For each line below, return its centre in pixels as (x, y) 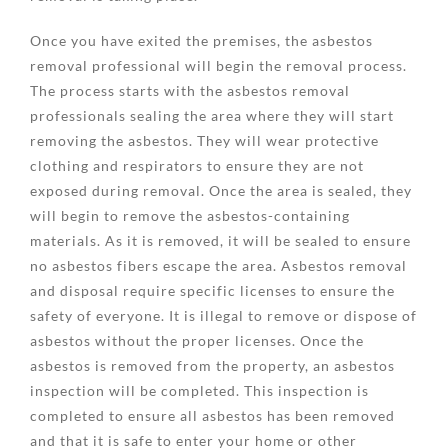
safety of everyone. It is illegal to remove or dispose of (223, 315)
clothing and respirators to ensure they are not (197, 165)
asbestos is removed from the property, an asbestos (212, 365)
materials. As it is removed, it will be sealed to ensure (220, 240)
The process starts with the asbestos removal (190, 90)
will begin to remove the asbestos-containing (190, 215)
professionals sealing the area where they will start (212, 115)
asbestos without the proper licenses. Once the (197, 340)
